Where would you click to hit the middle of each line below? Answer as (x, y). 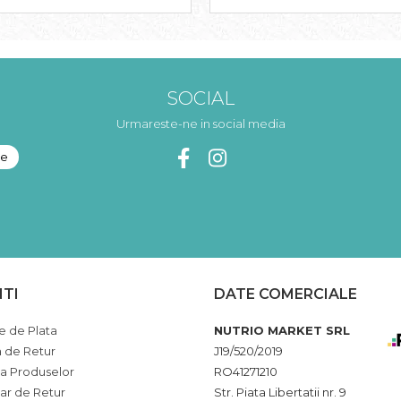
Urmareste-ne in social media (200, 124)
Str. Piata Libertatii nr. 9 (280, 392)
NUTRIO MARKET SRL (282, 330)
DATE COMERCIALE (286, 294)
